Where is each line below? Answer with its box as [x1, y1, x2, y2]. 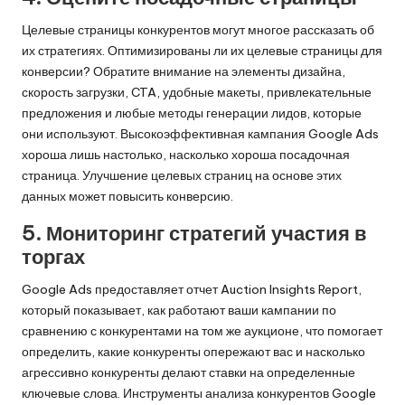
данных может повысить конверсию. [22, 188, 233, 205]
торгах [22, 244, 85, 270]
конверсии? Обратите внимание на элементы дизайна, [22, 63, 345, 80]
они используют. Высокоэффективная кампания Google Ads [22, 126, 379, 143]
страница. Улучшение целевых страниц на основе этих [22, 167, 342, 184]
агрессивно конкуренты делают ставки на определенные [22, 364, 355, 381]
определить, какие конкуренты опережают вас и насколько [22, 344, 365, 361]
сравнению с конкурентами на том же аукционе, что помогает [22, 323, 382, 340]
